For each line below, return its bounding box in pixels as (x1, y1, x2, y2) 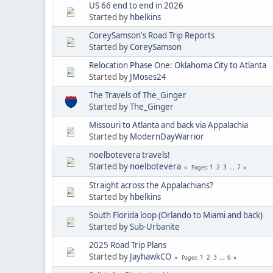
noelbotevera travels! (89, 149, 170, 160)
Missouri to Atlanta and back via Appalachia (89, 119, 248, 130)
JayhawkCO (130, 250, 171, 262)
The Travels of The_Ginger (89, 89, 186, 101)
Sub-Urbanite (130, 221, 180, 232)
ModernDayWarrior (130, 130, 204, 142)
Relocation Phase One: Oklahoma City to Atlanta (89, 59, 266, 71)
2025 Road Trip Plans (89, 239, 166, 250)
